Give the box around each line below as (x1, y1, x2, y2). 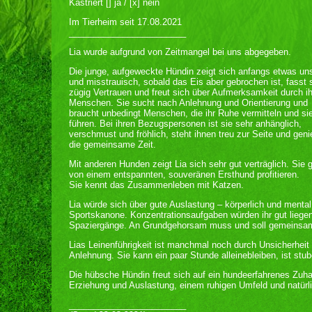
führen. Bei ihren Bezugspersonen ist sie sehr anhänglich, (69, 118, 302, 129)
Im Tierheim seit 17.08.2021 (69, 17, 182, 27)
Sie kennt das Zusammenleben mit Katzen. (69, 180, 244, 190)
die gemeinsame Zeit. (69, 139, 156, 150)
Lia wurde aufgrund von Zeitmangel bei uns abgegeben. (69, 47, 291, 57)
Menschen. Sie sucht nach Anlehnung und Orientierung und (69, 97, 308, 108)
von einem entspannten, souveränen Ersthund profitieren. (69, 169, 299, 180)
